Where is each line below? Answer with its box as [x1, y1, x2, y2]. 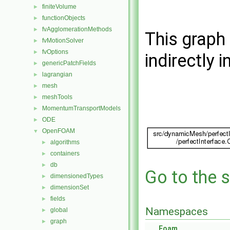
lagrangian [42, 71, 72, 78]
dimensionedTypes [50, 172, 103, 180]
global [50, 206, 68, 214]
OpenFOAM [42, 127, 75, 135]
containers [50, 150, 80, 157]
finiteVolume [42, 3, 76, 10]
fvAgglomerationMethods [42, 26, 112, 33]
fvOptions [42, 48, 68, 55]
